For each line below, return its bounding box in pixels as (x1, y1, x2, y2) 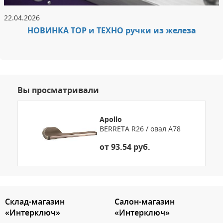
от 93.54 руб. (100, 141, 150, 152)
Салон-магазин (114, 196, 175, 207)
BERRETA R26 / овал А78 (100, 123, 181, 133)
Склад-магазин (5, 196, 65, 207)
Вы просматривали (17, 84, 99, 96)
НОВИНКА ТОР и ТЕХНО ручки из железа (27, 24, 196, 36)
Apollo (100, 114, 122, 124)
